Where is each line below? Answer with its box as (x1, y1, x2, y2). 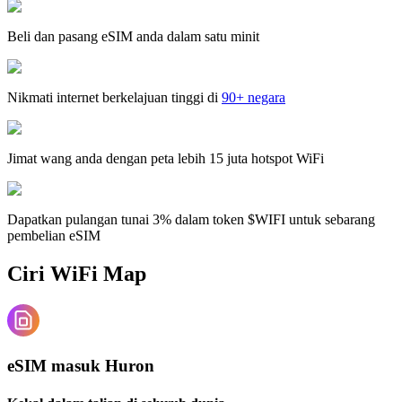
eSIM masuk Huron (7, 356, 154, 376)
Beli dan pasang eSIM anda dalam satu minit (7, 28, 259, 44)
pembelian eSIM (7, 227, 100, 243)
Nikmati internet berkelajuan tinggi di (7, 89, 218, 105)
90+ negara (222, 89, 285, 105)
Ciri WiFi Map (7, 261, 146, 285)
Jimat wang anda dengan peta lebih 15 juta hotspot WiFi (7, 150, 324, 166)
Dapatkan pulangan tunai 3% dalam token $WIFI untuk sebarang (7, 211, 375, 227)
